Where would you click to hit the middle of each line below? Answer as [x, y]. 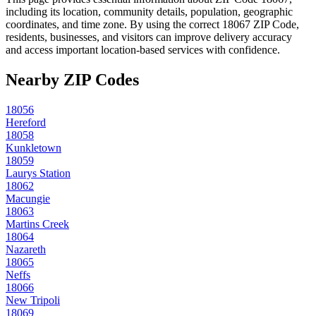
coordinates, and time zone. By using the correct [114, 25]
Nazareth [26, 250]
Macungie [28, 199]
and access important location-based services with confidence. [143, 50]
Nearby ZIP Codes [72, 80]
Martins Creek [37, 224]
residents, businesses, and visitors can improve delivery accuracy [149, 37]
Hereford [26, 123]
